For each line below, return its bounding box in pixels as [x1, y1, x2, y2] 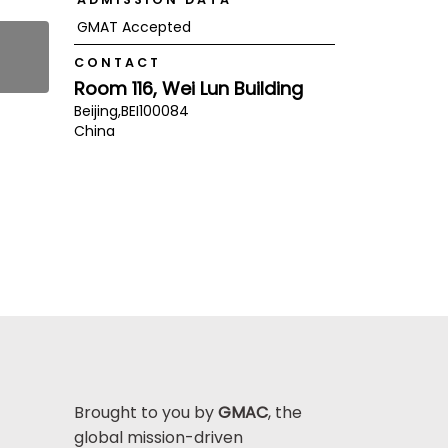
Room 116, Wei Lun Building [73, 75, 303, 101]
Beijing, [73, 100, 121, 121]
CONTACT [73, 54, 161, 72]
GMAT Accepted [76, 17, 191, 38]
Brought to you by [73, 401, 218, 425]
